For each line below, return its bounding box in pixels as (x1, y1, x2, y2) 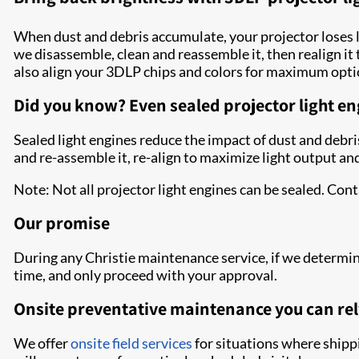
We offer (14, 334, 71, 352)
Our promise (14, 212, 113, 234)
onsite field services (71, 334, 192, 352)
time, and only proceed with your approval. (14, 266, 282, 284)
